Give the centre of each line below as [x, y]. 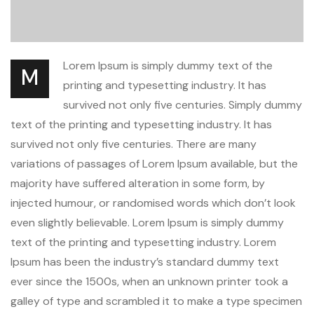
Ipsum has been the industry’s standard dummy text [145, 261]
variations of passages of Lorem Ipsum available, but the [154, 163]
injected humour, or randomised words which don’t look [153, 203]
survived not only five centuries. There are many [134, 144]
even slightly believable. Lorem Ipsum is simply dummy [147, 222]
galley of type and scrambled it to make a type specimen [156, 301]
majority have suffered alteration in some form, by [138, 183]
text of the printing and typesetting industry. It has [141, 124]
